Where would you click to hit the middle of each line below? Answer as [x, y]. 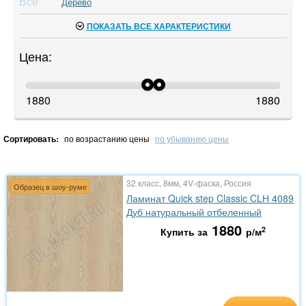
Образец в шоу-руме [50, 186]
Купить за [184, 232]
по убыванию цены [192, 138]
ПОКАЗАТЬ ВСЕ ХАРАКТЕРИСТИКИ [158, 26]
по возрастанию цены [107, 138]
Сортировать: [31, 139]
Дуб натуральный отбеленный [194, 212]
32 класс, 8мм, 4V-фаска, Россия [189, 183]
